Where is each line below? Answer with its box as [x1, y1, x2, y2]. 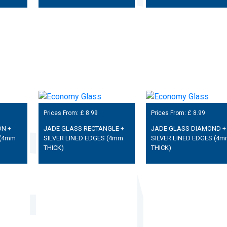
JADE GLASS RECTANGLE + [43, 124, 124, 132]
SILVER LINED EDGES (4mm [43, 134, 123, 142]
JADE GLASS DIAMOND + [150, 124, 226, 132]
